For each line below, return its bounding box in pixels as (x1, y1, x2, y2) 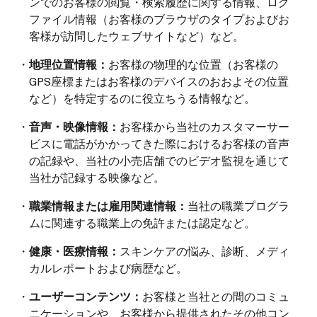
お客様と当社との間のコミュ (142, 287, 289, 304)
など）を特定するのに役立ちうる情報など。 (29, 89, 255, 106)
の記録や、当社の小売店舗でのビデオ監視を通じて (29, 151, 289, 168)
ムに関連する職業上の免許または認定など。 (29, 214, 255, 231)
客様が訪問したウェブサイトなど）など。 (29, 27, 244, 44)
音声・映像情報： (29, 117, 120, 134)
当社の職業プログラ (188, 197, 289, 214)
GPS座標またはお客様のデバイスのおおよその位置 (29, 72, 289, 89)
